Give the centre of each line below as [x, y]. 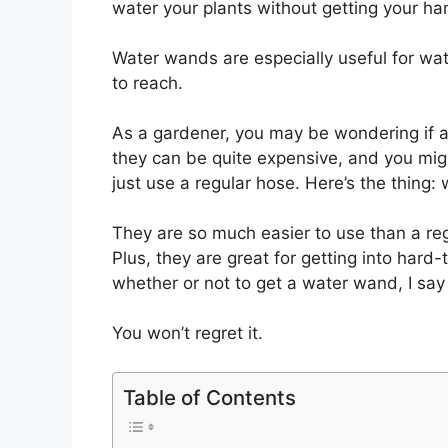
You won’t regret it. [187, 333]
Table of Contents [209, 397]
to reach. [147, 82]
